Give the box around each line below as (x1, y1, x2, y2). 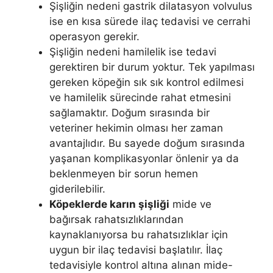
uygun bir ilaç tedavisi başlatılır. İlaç (49, 243, 222, 256)
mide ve (169, 197, 211, 210)
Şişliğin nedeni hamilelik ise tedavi (49, 45, 216, 58)
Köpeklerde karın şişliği (49, 197, 169, 210)
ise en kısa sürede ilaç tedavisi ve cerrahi (49, 15, 250, 27)
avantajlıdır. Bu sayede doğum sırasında (49, 136, 245, 149)
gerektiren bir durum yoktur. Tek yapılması (49, 60, 255, 73)
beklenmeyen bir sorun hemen (49, 167, 198, 180)
